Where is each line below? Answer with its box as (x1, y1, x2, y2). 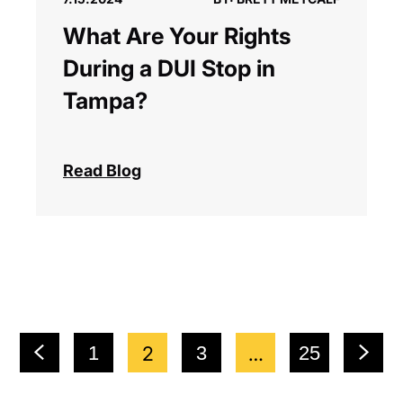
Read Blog (63, 161, 141, 181)
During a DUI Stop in (63, 55, 275, 83)
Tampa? (63, 87, 148, 115)
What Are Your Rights (63, 22, 291, 50)
